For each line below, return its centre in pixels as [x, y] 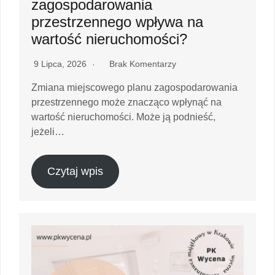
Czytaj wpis [75, 171]
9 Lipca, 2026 [61, 64]
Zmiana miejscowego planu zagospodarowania [134, 87]
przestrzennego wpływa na [117, 21]
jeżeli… [48, 131]
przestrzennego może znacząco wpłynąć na [126, 102]
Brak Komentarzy [143, 64]
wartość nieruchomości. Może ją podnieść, [123, 117]
